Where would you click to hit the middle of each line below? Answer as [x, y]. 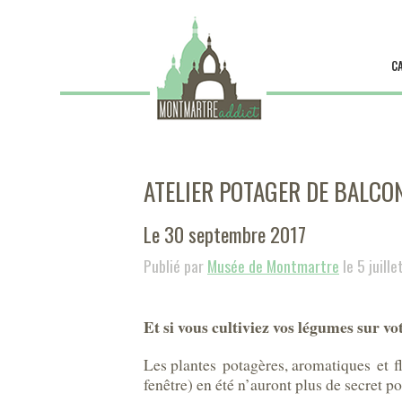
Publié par [175, 266]
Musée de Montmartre [273, 266]
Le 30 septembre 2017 [225, 234]
